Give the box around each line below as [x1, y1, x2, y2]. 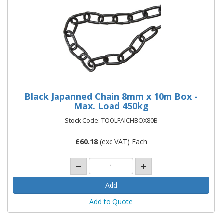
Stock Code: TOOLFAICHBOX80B [64, 116, 158, 125]
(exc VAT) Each [97, 136, 147, 146]
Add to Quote [89, 196, 133, 206]
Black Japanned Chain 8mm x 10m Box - [24, 90, 198, 102]
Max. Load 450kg [73, 99, 149, 111]
